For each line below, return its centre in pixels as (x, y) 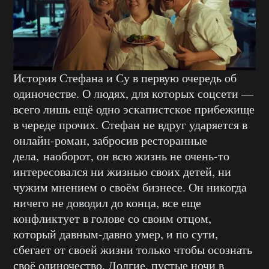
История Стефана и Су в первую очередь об (125, 77)
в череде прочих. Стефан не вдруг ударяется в (130, 124)
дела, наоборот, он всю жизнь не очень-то (121, 156)
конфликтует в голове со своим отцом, (112, 218)
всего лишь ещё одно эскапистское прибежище (134, 109)
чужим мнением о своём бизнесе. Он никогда (130, 187)
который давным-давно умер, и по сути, (116, 234)
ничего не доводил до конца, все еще (107, 202)
